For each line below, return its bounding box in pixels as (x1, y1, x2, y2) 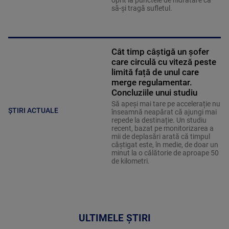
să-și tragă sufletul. (111, 4, 172, 12)
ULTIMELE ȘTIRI (78, 212, 151, 224)
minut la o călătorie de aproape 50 (111, 148, 219, 157)
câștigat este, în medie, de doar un (111, 140, 218, 149)
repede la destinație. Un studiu (111, 116, 207, 124)
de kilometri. (111, 156, 150, 165)
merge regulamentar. (111, 77, 192, 87)
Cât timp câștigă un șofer (111, 46, 209, 57)
